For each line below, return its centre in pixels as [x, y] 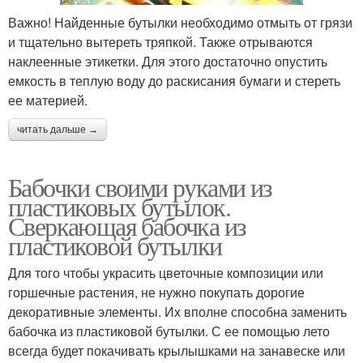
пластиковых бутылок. [119, 206]
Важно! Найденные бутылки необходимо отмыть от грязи [180, 22]
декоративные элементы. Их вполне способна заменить [177, 311]
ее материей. [48, 100]
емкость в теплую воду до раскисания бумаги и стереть [174, 80]
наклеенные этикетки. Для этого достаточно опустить [168, 61]
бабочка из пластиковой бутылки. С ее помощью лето [169, 331]
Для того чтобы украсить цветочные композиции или [166, 272]
